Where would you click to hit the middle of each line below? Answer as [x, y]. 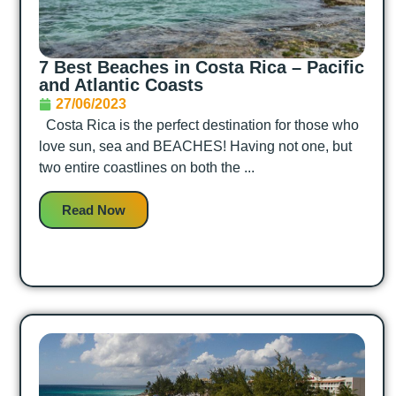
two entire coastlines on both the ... [147, 168]
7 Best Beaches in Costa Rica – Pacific [202, 67]
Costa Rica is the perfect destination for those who [199, 125]
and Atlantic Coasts [121, 85]
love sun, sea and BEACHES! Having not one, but [195, 146]
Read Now [94, 210]
